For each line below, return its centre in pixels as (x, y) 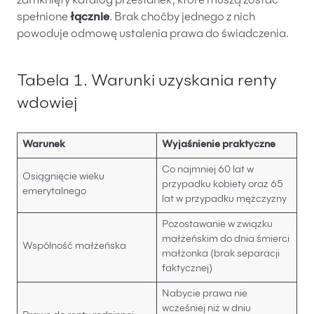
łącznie (90, 17)
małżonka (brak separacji (221, 254)
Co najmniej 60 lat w (208, 170)
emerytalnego (54, 192)
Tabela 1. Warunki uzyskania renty (147, 81)
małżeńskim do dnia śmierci (226, 239)
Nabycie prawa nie (205, 294)
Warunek (44, 145)
